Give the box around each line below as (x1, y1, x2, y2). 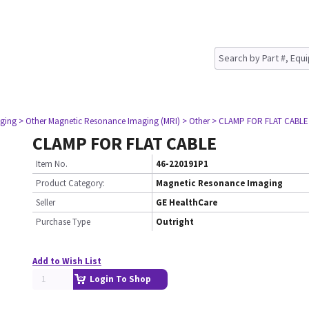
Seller (36, 197, 55, 208)
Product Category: (36, 177, 105, 189)
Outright (156, 216, 194, 228)
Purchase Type (36, 216, 90, 228)
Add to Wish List (32, 255, 101, 267)
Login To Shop (90, 273, 151, 285)
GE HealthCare (156, 197, 217, 208)
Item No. (36, 158, 68, 170)
